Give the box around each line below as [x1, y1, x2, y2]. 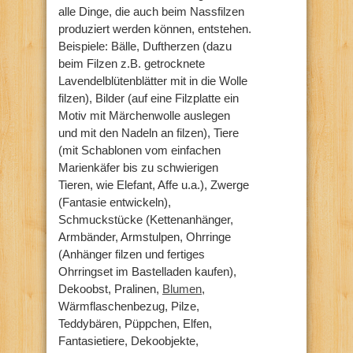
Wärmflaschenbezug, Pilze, [58, 299, 199, 313]
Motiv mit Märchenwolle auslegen [58, 108, 230, 122]
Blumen [162, 281, 202, 295]
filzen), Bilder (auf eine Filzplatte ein [58, 91, 239, 105]
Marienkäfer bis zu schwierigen [58, 160, 218, 174]
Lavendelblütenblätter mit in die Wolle [58, 73, 247, 87]
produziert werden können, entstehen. [58, 21, 251, 35]
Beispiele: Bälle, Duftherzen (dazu [58, 39, 232, 53]
